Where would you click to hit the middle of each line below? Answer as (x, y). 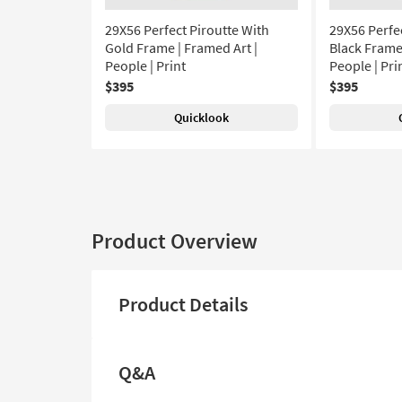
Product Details (183, 304)
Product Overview (175, 241)
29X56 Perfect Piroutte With (187, 30)
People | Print (145, 66)
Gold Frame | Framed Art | (181, 48)
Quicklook (201, 118)
